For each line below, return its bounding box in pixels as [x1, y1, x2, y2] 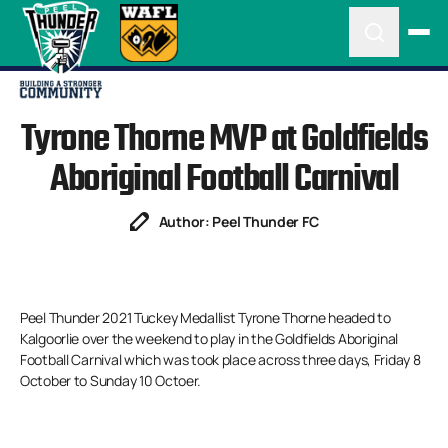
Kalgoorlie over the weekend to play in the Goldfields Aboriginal [20, 329, 399, 348]
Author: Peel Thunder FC [158, 212, 319, 231]
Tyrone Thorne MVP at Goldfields [20, 112, 428, 169]
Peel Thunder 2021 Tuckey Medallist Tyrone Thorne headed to [20, 308, 391, 327]
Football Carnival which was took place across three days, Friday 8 [20, 350, 421, 369]
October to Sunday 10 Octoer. [20, 371, 202, 390]
